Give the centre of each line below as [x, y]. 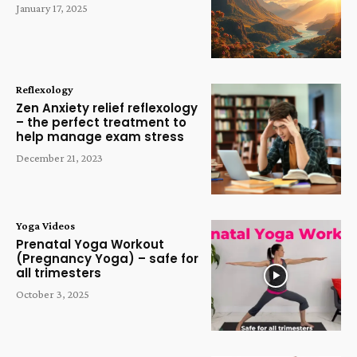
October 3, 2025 [53, 294]
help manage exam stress [100, 137]
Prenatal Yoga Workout [90, 245]
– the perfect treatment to [101, 123]
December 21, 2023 [59, 158]
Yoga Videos [45, 226]
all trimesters [59, 273]
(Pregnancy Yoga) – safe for [107, 259]
